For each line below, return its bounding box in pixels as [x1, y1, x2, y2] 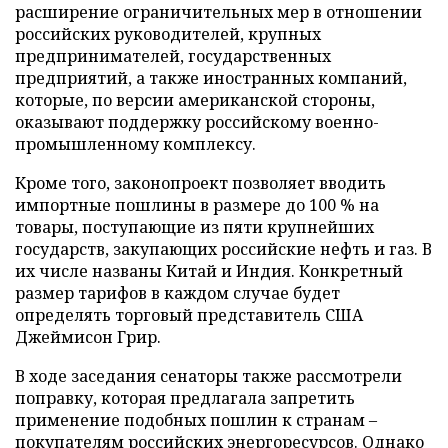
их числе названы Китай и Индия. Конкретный [15, 259, 403, 282]
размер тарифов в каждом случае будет [15, 281, 340, 304]
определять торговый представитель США [15, 303, 363, 326]
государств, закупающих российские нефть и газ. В [15, 237, 432, 260]
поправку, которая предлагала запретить [15, 386, 355, 409]
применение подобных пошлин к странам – [15, 408, 377, 431]
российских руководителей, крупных [15, 22, 321, 45]
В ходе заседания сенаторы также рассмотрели [15, 364, 402, 387]
